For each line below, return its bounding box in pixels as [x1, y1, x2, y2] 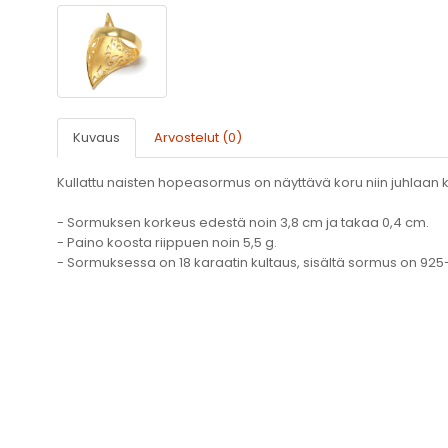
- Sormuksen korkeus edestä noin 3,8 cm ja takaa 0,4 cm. [57, 213, 429, 233]
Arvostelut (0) [154, 128, 242, 148]
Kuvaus [73, 128, 120, 148]
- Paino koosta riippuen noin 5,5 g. [57, 233, 277, 253]
